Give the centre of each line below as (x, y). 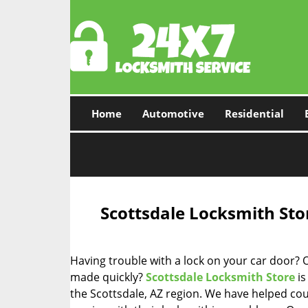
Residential (254, 113)
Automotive (173, 113)
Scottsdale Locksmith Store (220, 277)
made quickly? (108, 277)
